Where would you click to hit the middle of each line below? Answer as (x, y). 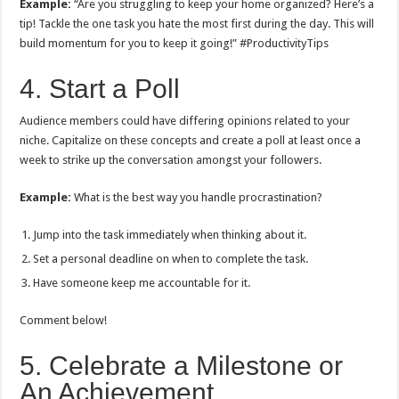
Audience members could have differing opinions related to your (185, 121)
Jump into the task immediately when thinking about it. (170, 235)
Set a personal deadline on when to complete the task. (171, 259)
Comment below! (64, 320)
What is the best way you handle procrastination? (199, 197)
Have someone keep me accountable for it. (142, 283)
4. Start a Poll (100, 89)
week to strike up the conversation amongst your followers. (171, 160)
